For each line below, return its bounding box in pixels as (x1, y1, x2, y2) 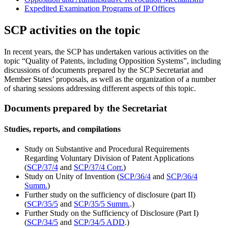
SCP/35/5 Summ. (74, 199, 130, 209)
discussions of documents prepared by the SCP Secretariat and (4, 65, 203, 74)
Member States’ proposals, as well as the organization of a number (4, 74, 216, 83)
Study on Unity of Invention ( (24, 172, 120, 181)
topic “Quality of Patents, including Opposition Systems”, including (4, 56, 221, 65)
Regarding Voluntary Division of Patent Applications (24, 154, 194, 163)
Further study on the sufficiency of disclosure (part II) (24, 190, 195, 199)
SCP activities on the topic (4, 23, 140, 37)
